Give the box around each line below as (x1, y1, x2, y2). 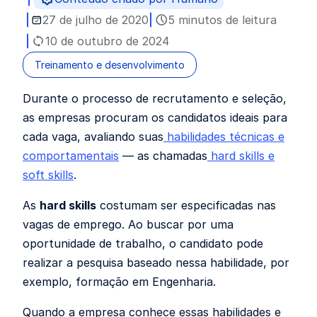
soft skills (23, 168, 74, 182)
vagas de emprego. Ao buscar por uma (23, 217, 234, 231)
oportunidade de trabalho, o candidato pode (23, 236, 263, 250)
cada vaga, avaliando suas (23, 129, 163, 144)
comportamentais (23, 149, 119, 163)
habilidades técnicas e (163, 129, 284, 144)
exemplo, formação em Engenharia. (23, 275, 216, 289)
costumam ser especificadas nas (96, 198, 276, 212)
